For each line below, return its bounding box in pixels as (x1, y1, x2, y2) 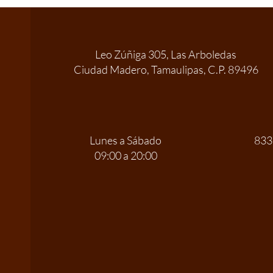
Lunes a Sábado (90, 133, 161, 147)
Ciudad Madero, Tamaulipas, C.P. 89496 (73, 63, 258, 76)
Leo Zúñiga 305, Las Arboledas (95, 48, 236, 61)
